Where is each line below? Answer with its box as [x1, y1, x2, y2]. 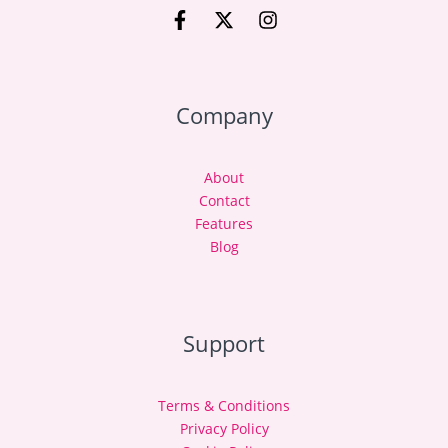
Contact [198, 190, 250, 210]
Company [175, 99, 273, 130]
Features [195, 213, 253, 233]
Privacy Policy [179, 418, 269, 438]
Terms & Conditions [158, 395, 290, 415]
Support [183, 327, 265, 358]
